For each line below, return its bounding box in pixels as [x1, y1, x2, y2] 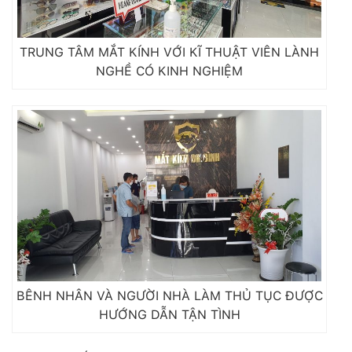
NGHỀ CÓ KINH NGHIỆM [96, 63, 244, 79]
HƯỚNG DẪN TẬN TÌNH [98, 306, 240, 322]
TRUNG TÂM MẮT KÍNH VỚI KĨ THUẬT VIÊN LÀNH [20, 44, 320, 60]
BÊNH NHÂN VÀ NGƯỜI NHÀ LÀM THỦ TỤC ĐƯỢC [16, 288, 323, 303]
